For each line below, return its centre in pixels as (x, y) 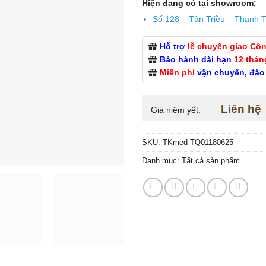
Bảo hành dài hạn (196, 60)
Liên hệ (241, 109)
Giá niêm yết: (177, 110)
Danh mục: (162, 161)
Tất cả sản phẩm (211, 161)
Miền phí (177, 73)
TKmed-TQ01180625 (198, 142)
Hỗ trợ (172, 47)
